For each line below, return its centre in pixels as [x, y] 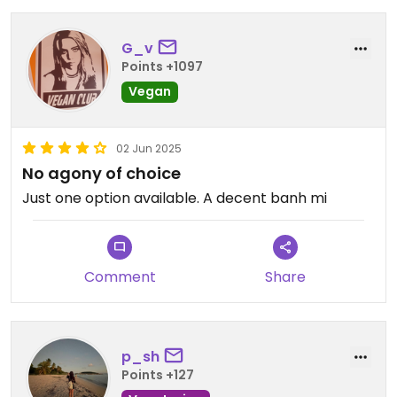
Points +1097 [162, 66]
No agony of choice [101, 174]
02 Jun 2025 [149, 149]
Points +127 [158, 374]
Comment [120, 277]
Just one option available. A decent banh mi [175, 198]
